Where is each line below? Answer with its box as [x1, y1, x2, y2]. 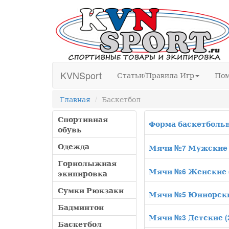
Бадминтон [58, 202, 104, 213]
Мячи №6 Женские [149, 166, 226, 176]
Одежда [58, 141, 89, 152]
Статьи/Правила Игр [117, 70, 194, 81]
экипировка [58, 168, 107, 179]
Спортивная [58, 114, 108, 125]
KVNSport [60, 68, 102, 82]
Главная [60, 94, 90, 105]
